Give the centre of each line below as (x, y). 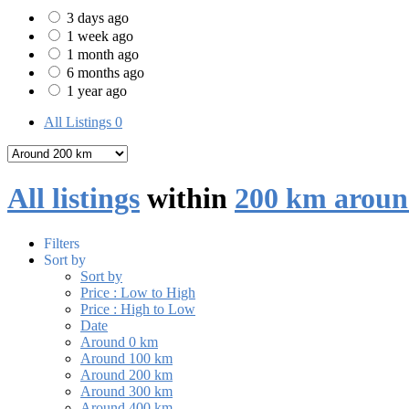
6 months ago (105, 73)
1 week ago (100, 37)
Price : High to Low (138, 309)
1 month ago (103, 55)
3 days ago (98, 18)
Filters (62, 243)
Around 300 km (126, 391)
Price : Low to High (138, 292)
